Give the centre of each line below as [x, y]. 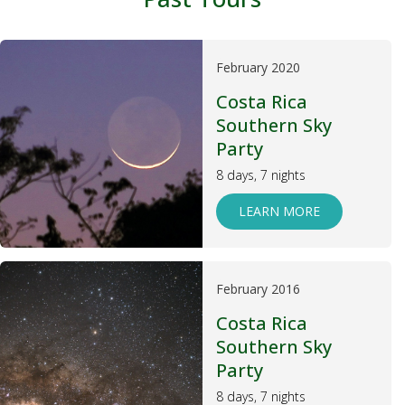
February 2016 [258, 289]
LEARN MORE [279, 211]
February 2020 [258, 67]
